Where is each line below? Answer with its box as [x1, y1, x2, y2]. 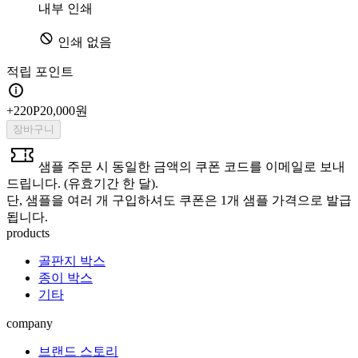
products [6, 225, 50, 240]
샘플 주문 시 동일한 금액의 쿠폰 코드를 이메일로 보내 [38, 159, 345, 173]
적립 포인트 [6, 64, 74, 78]
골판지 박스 [38, 253, 105, 268]
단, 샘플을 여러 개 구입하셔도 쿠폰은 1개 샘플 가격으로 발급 [6, 193, 352, 207]
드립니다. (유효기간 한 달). [6, 176, 158, 190]
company [6, 316, 53, 330]
